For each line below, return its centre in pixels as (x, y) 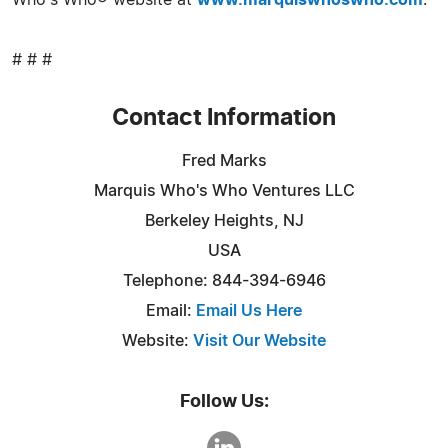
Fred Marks (224, 161)
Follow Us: (224, 402)
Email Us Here (249, 311)
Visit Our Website (259, 341)
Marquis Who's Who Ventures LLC (224, 191)
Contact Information (224, 118)
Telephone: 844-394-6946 (224, 281)
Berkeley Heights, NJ (224, 221)
